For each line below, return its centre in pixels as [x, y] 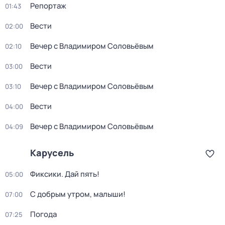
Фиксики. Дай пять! [65, 174]
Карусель [52, 153]
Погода [43, 214]
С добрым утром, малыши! [78, 194]
